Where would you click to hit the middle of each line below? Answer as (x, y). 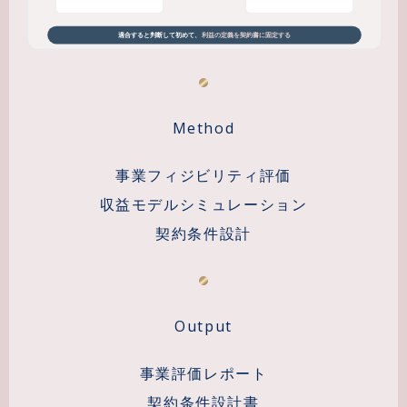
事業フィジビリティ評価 (203, 175)
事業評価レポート (203, 373)
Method (203, 128)
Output (203, 326)
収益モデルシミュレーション (203, 204)
